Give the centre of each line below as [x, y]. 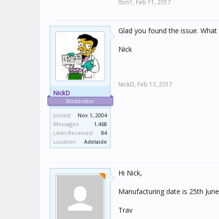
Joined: [62, 115]
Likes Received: [74, 133]
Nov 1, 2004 [92, 115]
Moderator [80, 101]
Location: [65, 142]
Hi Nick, [130, 173]
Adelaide [96, 142]
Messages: [66, 124]
